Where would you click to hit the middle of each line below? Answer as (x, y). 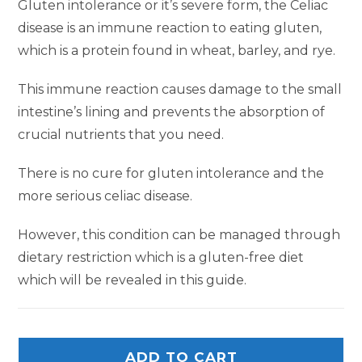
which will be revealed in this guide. (133, 280)
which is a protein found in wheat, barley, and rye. (177, 51)
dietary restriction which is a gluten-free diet (161, 258)
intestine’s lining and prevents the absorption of (172, 112)
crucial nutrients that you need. (121, 135)
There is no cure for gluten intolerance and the (171, 174)
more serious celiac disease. (105, 196)
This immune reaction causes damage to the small (180, 90)
